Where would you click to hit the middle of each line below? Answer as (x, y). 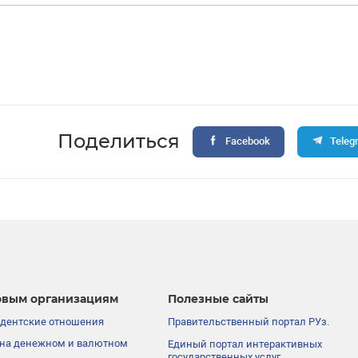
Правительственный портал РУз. (249, 321)
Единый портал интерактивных (245, 344)
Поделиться (119, 141)
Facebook (247, 141)
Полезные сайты (219, 299)
